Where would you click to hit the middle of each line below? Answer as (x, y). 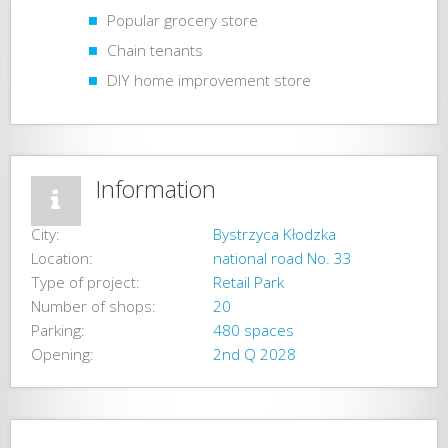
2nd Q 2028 (254, 355)
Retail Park (248, 283)
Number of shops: (93, 307)
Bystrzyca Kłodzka (274, 235)
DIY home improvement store (209, 80)
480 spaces (253, 331)
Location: (61, 259)
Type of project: (85, 283)
